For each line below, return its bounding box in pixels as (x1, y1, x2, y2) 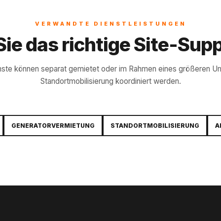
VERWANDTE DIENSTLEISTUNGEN (35, 20, 186, 28)
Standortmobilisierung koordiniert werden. (40, 76, 181, 86)
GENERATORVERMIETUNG (11, 122, 95, 130)
